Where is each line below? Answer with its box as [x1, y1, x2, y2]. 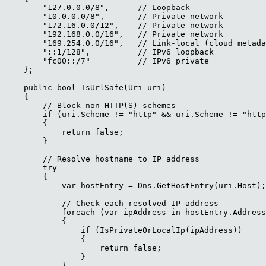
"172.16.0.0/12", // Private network [5, 21, 223, 30]
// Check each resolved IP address [5, 199, 218, 208]
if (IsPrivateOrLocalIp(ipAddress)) [5, 226, 242, 235]
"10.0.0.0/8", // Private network [5, 12, 223, 21]
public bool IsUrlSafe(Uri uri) [5, 83, 166, 93]
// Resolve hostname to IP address [5, 154, 199, 164]
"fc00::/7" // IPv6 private [5, 56, 209, 66]
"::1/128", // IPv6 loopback [5, 47, 214, 57]
